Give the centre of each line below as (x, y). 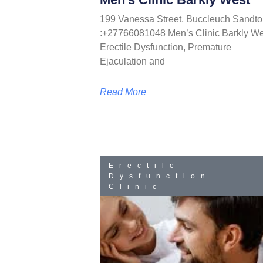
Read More (123, 92)
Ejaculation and (132, 61)
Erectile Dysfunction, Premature (165, 47)
